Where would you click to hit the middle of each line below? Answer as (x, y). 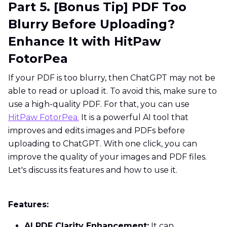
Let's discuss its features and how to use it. (93, 170)
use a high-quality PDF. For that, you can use (99, 104)
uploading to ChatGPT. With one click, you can (103, 144)
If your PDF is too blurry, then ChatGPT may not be (112, 78)
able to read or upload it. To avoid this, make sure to (112, 91)
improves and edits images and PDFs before (97, 131)
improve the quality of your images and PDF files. (107, 157)
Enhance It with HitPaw (84, 42)
